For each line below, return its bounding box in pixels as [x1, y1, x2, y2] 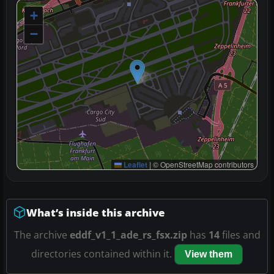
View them [185, 248, 232, 259]
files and [219, 228, 261, 242]
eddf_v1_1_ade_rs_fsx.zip [69, 228, 187, 242]
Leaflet [122, 158, 147, 170]
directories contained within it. [31, 246, 174, 261]
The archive [13, 228, 70, 242]
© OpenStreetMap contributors [151, 158, 254, 169]
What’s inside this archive [26, 205, 165, 220]
